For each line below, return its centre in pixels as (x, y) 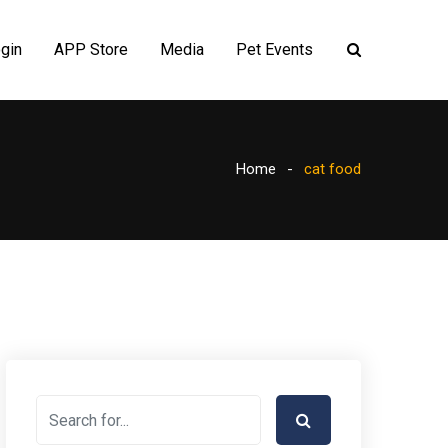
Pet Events (274, 49)
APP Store (91, 49)
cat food (332, 169)
